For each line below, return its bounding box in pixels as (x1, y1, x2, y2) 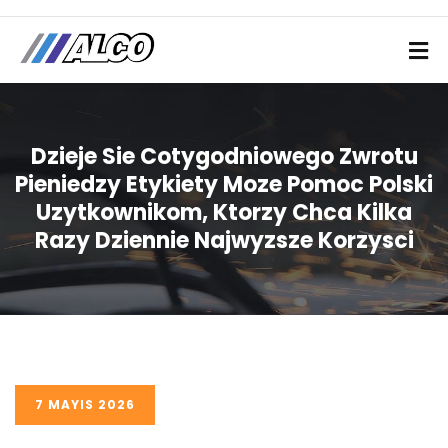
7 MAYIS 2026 (35, 396, 135, 413)
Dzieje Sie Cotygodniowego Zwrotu (30, 141, 418, 172)
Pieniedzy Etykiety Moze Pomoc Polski (15, 169, 433, 200)
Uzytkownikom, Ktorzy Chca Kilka (36, 197, 412, 228)
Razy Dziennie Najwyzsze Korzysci (34, 225, 414, 256)
